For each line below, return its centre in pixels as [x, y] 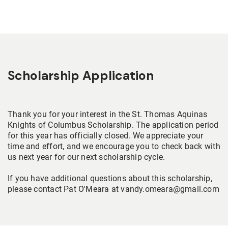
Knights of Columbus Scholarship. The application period [113, 125]
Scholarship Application [81, 76]
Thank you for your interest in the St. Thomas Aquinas [108, 115]
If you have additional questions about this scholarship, [110, 179]
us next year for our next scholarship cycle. [87, 157]
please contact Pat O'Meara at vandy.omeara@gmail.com [113, 189]
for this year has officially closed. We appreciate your [106, 136]
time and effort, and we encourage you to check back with [114, 147]
